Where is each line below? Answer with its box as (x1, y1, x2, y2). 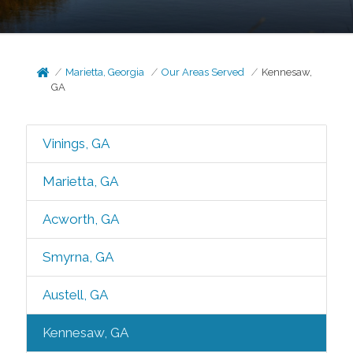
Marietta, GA (42, 173, 118, 189)
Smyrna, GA (42, 249, 113, 265)
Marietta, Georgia (65, 66, 145, 78)
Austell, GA (42, 287, 108, 303)
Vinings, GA (42, 136, 110, 151)
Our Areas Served (162, 66, 245, 78)
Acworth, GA (42, 211, 119, 227)
